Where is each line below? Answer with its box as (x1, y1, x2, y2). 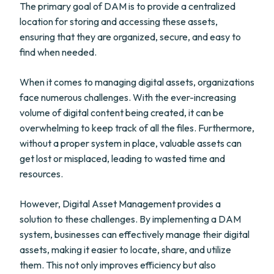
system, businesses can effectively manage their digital (20, 228, 250, 240)
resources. (20, 168, 63, 180)
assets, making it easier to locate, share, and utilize (20, 243, 231, 256)
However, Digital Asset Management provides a (20, 198, 221, 210)
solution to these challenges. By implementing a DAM (20, 213, 241, 225)
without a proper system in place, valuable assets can (20, 137, 242, 149)
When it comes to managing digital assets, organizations (20, 76, 254, 88)
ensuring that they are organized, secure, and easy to (20, 31, 241, 43)
